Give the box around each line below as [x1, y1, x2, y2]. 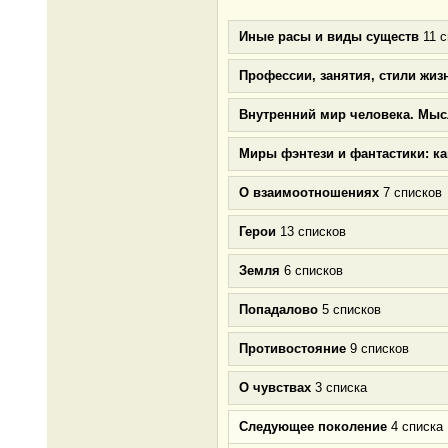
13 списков [276, 224, 346, 239]
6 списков [280, 263, 343, 278]
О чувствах [239, 380, 311, 395]
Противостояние [239, 341, 346, 356]
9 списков [346, 341, 409, 356]
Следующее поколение [239, 419, 387, 434]
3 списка [311, 380, 367, 395]
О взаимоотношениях [239, 185, 379, 200]
